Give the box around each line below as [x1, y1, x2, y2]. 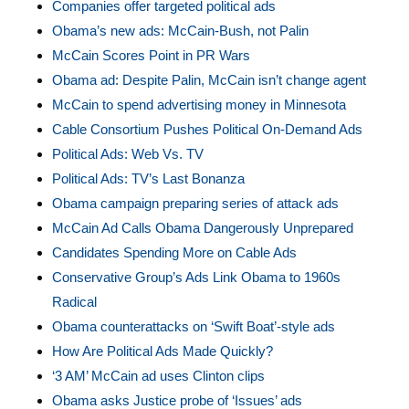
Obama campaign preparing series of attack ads [51, 195, 339, 211]
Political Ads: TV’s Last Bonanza [51, 171, 245, 186]
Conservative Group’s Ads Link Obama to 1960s [51, 269, 341, 285]
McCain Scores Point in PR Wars [51, 47, 250, 63]
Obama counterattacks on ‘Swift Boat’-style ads [51, 319, 335, 334]
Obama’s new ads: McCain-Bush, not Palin [51, 23, 309, 38]
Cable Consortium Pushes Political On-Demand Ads [51, 121, 362, 137]
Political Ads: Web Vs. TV [51, 146, 204, 162]
